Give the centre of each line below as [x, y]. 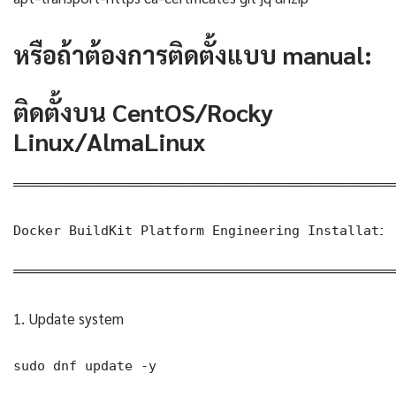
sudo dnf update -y [85, 365]
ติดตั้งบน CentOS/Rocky [143, 111]
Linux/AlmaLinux [110, 140]
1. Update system [69, 318]
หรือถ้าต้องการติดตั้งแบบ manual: [193, 53]
